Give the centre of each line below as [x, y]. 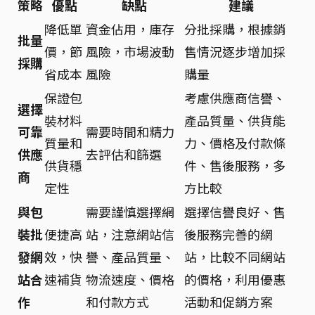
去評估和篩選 [124, 154]
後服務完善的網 [229, 234]
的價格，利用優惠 [235, 279]
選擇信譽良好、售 [235, 212]
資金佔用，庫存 [130, 29]
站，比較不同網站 [235, 257]
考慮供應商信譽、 [235, 98]
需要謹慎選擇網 [130, 212]
